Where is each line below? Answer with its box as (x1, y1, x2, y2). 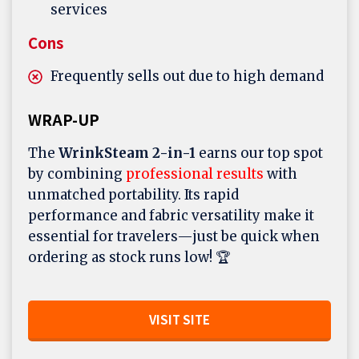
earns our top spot (196, 143, 323, 162)
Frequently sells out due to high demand (50, 67, 324, 85)
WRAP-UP (28, 107, 99, 130)
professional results (126, 164, 264, 183)
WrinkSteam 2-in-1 (58, 143, 196, 162)
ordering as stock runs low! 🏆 (28, 248, 231, 266)
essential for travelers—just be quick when (28, 227, 320, 245)
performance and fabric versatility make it (28, 206, 314, 224)
